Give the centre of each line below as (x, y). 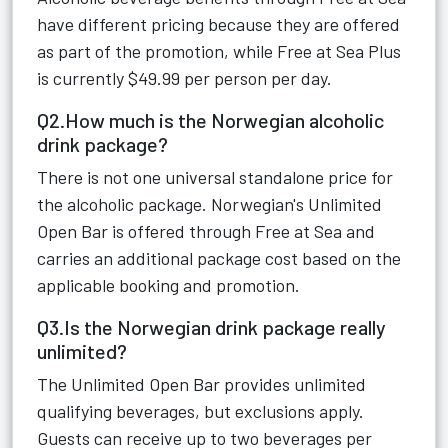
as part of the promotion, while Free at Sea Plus (219, 51)
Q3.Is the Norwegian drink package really (211, 327)
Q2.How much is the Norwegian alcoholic (210, 120)
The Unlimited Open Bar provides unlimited (201, 384)
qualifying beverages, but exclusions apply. (200, 411)
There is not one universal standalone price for (215, 177)
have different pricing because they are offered (218, 24)
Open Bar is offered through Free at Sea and (206, 231)
